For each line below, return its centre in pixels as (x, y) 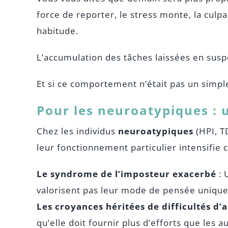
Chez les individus (77, 131)
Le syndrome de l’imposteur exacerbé (126, 174)
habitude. (57, 31)
